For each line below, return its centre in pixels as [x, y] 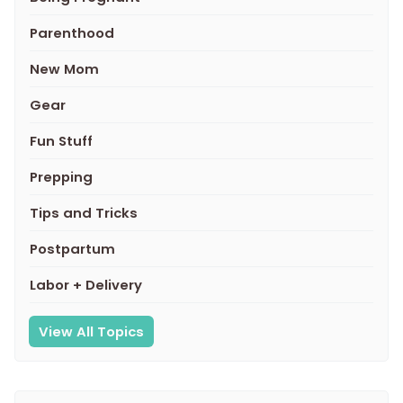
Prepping [61, 176]
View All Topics [91, 331]
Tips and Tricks [84, 212]
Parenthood [72, 32]
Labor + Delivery [86, 284]
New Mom [64, 68]
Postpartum [72, 248]
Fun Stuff [61, 140]
